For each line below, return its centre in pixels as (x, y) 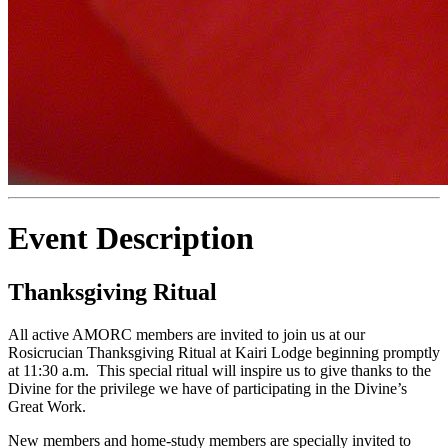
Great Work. (49, 406)
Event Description (131, 238)
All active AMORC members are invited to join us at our (186, 334)
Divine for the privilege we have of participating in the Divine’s (207, 388)
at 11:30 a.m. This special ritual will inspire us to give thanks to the (219, 370)
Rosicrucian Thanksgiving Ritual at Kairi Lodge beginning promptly (224, 352)
